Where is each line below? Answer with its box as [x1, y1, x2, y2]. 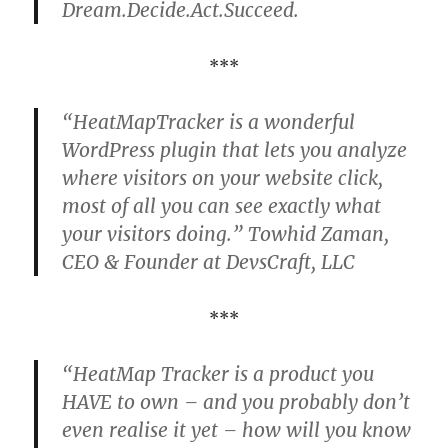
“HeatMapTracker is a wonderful [62, 109, 356, 134]
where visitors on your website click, [62, 165, 384, 190]
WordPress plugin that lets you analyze [62, 137, 408, 162]
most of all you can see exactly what [62, 193, 382, 218]
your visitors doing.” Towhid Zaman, [62, 221, 390, 246]
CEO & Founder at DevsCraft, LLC [62, 249, 356, 274]
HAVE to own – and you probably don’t [62, 389, 411, 414]
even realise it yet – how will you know [62, 417, 412, 442]
